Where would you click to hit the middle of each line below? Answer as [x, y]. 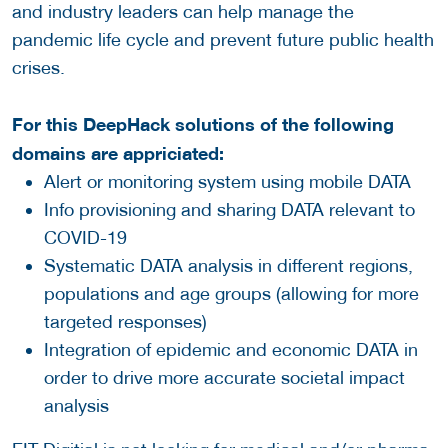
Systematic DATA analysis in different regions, [228, 266]
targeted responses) [128, 322]
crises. [38, 68]
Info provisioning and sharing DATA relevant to [229, 210]
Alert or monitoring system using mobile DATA [230, 182]
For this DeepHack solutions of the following [203, 124]
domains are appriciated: [120, 153]
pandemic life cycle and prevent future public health [223, 40]
